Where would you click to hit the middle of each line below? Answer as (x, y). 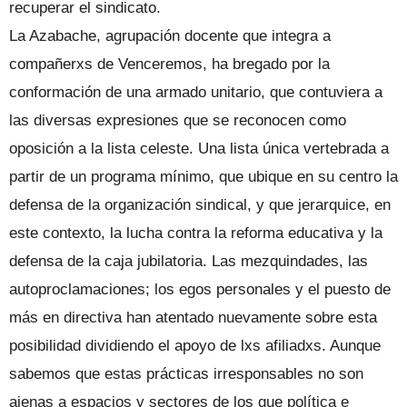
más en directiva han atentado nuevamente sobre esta (193, 318)
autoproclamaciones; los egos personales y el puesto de (200, 289)
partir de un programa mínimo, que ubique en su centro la (203, 177)
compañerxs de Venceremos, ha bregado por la (169, 64)
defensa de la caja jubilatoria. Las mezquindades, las (189, 261)
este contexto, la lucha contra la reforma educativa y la (196, 233)
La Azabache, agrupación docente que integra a (170, 36)
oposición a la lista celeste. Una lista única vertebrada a (199, 149)
